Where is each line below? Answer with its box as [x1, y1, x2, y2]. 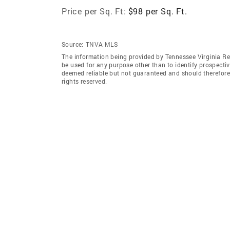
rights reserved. [62, 76, 107, 85]
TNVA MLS [85, 40, 118, 48]
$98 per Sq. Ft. [128, 5, 187, 16]
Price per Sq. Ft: [62, 5, 126, 16]
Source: [62, 40, 84, 48]
